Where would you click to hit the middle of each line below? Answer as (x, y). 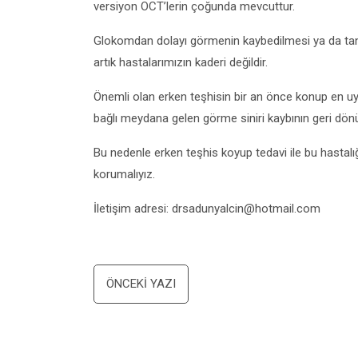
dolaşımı (142, 309)
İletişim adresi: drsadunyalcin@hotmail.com (207, 209)
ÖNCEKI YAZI (141, 284)
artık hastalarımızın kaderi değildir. (181, 62)
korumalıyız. (124, 174)
